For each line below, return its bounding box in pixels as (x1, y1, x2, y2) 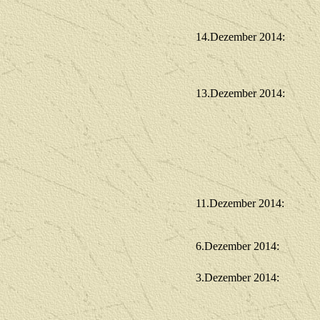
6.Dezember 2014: (196, 240, 279, 252)
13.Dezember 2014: (196, 87, 285, 99)
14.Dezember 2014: (196, 31, 285, 43)
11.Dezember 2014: (196, 197, 284, 209)
